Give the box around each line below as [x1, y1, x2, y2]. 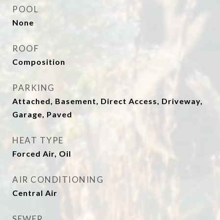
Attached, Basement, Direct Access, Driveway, [12, 96, 203, 106]
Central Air [12, 188, 57, 197]
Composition [12, 57, 65, 66]
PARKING [12, 82, 55, 93]
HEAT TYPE [12, 135, 64, 145]
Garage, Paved [12, 110, 72, 119]
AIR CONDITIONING [12, 174, 104, 185]
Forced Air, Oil [12, 149, 71, 158]
